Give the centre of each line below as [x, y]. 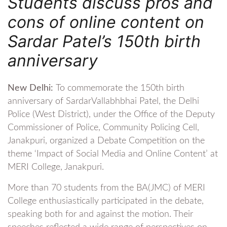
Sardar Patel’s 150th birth [104, 41]
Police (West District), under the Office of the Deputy [111, 114]
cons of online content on [106, 22]
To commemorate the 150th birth [120, 88]
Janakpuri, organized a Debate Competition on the [106, 141]
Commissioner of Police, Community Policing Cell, [103, 127]
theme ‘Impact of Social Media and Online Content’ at [113, 154]
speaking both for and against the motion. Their [100, 214]
